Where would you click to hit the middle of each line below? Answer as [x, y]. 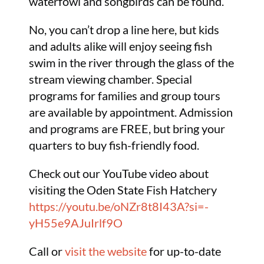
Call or [47, 251]
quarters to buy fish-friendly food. [114, 145]
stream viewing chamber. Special [111, 79]
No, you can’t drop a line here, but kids [124, 29]
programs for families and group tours [125, 95]
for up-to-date [184, 251]
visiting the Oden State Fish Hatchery [123, 190]
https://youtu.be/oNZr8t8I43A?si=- [119, 206]
